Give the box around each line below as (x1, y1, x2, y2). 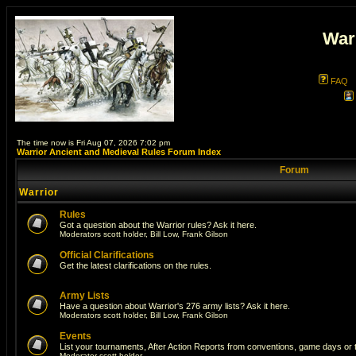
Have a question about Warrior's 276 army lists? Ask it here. (60, 301, 290, 311)
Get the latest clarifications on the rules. (60, 261, 211, 270)
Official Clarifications (60, 250, 154, 261)
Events (60, 331, 91, 342)
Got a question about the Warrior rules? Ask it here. (60, 220, 257, 230)
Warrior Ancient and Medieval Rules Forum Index (17, 147, 221, 157)
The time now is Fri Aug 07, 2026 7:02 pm (17, 138, 170, 147)
